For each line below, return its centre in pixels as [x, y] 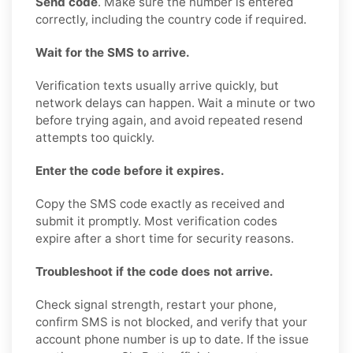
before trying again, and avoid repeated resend [169, 120]
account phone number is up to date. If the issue [172, 339]
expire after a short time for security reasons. [165, 238]
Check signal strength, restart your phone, [156, 304]
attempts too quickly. [95, 137]
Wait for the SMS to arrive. [113, 52]
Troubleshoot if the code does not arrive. [154, 271]
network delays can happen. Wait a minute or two [175, 102]
